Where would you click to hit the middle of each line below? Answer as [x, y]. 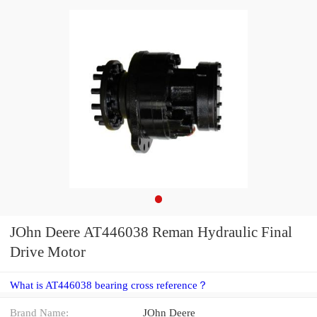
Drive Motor [48, 252]
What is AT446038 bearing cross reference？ [109, 285]
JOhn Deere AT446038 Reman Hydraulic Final [151, 232]
